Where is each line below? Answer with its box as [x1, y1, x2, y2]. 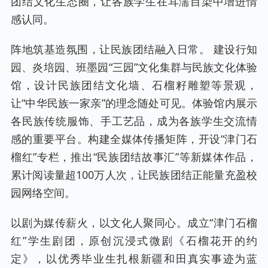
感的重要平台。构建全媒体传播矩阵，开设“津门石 [11, 132, 257, 147]
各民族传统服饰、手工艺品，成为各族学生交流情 [11, 114, 257, 129]
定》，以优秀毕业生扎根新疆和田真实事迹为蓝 [11, 251, 257, 266]
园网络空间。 [11, 185, 75, 200]
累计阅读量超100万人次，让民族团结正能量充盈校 [11, 167, 257, 182]
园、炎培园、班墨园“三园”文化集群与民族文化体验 [11, 60, 257, 75]
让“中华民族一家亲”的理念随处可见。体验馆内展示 [11, 96, 257, 111]
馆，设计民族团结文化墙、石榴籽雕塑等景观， [11, 78, 257, 93]
